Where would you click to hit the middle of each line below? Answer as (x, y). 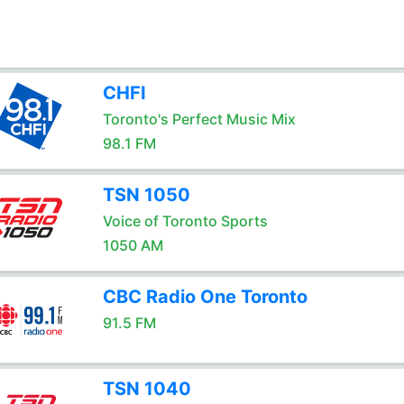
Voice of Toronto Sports (185, 221)
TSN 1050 (146, 195)
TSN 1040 (147, 389)
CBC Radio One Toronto (205, 297)
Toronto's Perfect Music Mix (199, 119)
